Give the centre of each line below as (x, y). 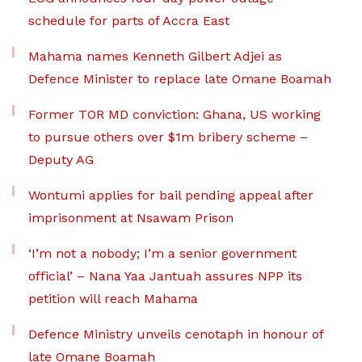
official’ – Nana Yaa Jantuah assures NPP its (165, 276)
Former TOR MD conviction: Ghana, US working (175, 114)
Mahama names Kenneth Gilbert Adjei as (155, 56)
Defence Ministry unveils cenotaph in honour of (176, 334)
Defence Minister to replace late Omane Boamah (180, 79)
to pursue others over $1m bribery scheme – (168, 137)
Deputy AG (61, 160)
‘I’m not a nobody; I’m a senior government (162, 253)
